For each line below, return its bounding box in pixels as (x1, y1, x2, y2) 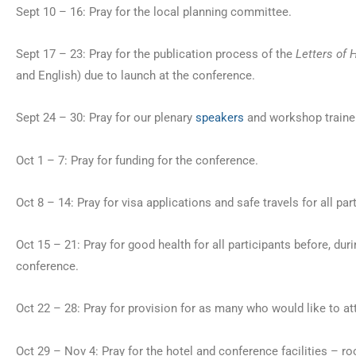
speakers (195, 110, 244, 126)
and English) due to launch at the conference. (16, 68, 258, 83)
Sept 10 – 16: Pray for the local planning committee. (16, 4, 292, 19)
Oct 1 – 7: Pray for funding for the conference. (16, 153, 258, 168)
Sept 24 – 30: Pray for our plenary (16, 110, 195, 126)
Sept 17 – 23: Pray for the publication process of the (16, 47, 296, 61)
